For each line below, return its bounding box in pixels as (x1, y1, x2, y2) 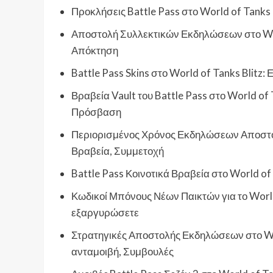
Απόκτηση (71, 44, 118, 57)
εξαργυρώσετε (71, 206, 139, 219)
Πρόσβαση (71, 105, 121, 119)
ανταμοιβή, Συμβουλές (71, 245, 174, 258)
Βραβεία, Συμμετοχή (71, 144, 164, 158)
